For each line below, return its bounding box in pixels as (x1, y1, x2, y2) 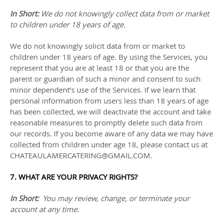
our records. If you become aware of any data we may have (10, 128, 213, 138)
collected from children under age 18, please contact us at (10, 139, 208, 149)
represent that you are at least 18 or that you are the (10, 63, 189, 73)
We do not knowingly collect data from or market (39, 8, 209, 18)
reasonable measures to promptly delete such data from (10, 117, 203, 127)
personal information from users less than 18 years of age (10, 96, 209, 106)
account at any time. (10, 204, 79, 214)
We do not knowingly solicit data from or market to (10, 41, 185, 51)
